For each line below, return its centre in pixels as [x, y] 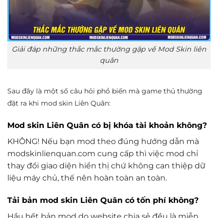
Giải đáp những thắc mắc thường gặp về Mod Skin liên [109, 49]
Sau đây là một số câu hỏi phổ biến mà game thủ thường [105, 91]
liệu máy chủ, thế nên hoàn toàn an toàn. [87, 178]
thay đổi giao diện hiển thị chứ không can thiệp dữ [106, 165]
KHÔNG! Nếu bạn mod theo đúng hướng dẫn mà [103, 141]
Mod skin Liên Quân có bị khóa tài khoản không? [107, 125]
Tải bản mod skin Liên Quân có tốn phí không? [103, 200]
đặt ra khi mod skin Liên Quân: [59, 103]
